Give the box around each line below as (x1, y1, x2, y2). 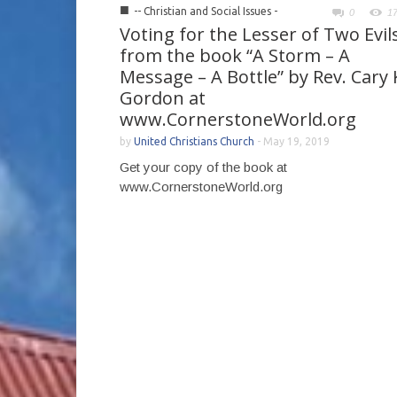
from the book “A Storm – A (120, 43, 350, 67)
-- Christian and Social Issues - (134, 4, 277, 17)
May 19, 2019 (263, 135, 330, 147)
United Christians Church (134, 135, 254, 147)
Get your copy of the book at (120, 159, 287, 175)
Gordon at (120, 85, 206, 110)
